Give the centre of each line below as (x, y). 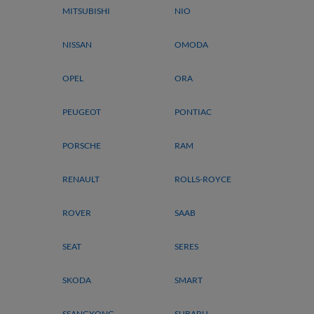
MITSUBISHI (86, 11)
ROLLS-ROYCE (203, 179)
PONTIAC (193, 112)
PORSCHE (82, 145)
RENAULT (81, 179)
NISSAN (77, 45)
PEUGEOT (82, 112)
